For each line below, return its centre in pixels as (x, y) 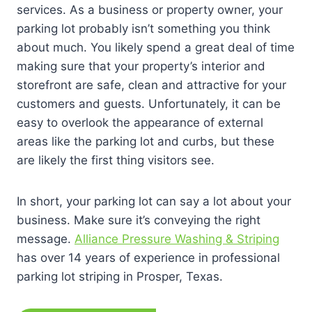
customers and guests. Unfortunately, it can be (149, 104)
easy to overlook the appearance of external (140, 123)
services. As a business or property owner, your (150, 10)
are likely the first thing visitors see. (116, 160)
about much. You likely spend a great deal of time (156, 47)
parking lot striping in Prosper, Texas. (120, 276)
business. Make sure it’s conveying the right (139, 220)
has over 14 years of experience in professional (148, 258)
